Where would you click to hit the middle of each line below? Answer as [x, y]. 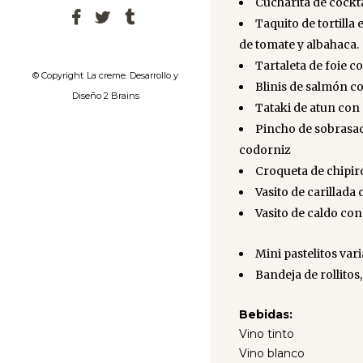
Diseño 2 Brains [105, 96]
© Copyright [58, 76]
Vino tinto [267, 334]
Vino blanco [272, 353]
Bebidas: [266, 314]
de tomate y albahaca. [299, 45]
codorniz [265, 150]
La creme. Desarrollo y [132, 76]
